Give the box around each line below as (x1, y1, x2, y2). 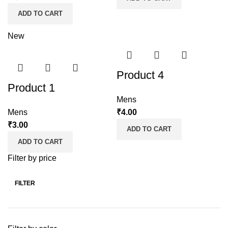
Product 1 (8, 81, 55, 94)
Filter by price (8, 154, 56, 162)
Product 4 (117, 69, 164, 81)
